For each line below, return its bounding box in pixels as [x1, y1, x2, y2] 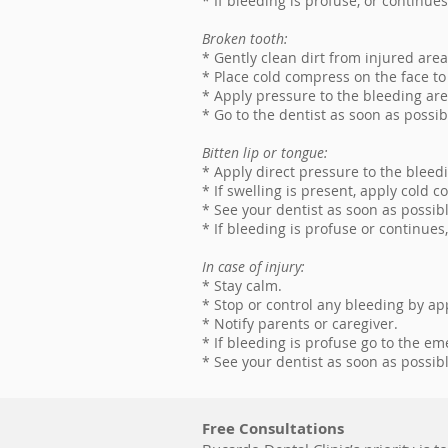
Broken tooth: [202, 29, 288, 48]
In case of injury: [202, 257, 305, 276]
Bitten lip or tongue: [202, 143, 328, 162]
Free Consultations [202, 418, 344, 439]
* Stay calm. [202, 276, 282, 295]
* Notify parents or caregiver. [202, 314, 398, 333]
